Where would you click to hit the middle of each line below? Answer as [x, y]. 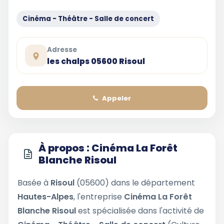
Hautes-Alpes [45, 197]
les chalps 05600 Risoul [96, 61]
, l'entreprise [99, 197]
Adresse [62, 49]
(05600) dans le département [135, 183]
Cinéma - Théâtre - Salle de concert [88, 19]
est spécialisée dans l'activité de [141, 211]
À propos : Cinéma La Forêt [108, 148]
